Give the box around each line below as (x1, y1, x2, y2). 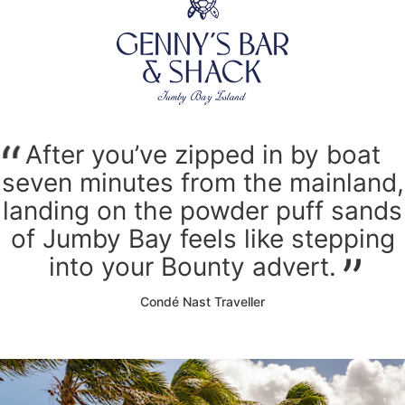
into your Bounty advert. (48, 251, 336, 283)
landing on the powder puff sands (3, 195, 402, 227)
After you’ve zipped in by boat (24, 139, 381, 171)
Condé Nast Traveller (140, 294, 265, 310)
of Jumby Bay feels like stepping (10, 223, 395, 255)
